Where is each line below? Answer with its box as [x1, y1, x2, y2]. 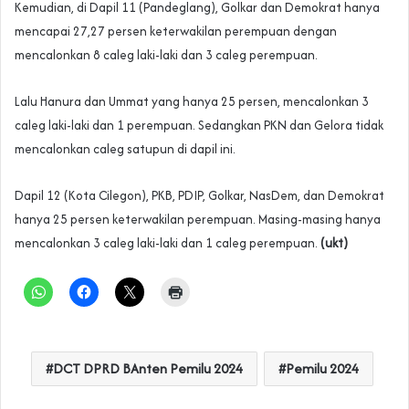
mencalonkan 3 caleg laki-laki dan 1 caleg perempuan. [15, 233, 320, 252]
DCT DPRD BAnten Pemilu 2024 [53, 358, 243, 378]
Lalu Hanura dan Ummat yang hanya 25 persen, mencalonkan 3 [15, 91, 369, 110]
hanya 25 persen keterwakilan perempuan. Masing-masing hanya [15, 209, 381, 228]
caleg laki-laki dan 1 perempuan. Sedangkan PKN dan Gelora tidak [15, 115, 383, 134]
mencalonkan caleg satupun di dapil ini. [15, 139, 236, 158]
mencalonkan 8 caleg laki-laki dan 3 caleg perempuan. [15, 45, 318, 64]
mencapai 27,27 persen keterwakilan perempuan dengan [15, 21, 337, 40]
